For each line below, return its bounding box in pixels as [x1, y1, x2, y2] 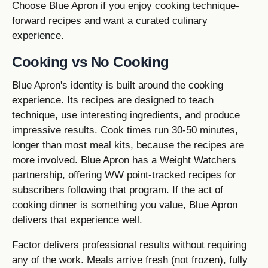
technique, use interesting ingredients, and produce [12, 109, 240, 121]
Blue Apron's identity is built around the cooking [12, 79, 223, 91]
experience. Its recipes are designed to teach [12, 94, 214, 106]
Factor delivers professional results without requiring [12, 239, 246, 251]
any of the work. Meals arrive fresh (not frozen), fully [12, 254, 248, 266]
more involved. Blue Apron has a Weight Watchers [12, 154, 236, 166]
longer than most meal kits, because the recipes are [12, 139, 244, 151]
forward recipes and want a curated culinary [12, 14, 208, 26]
